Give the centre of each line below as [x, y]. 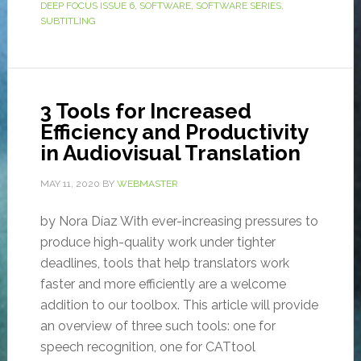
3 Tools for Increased [145, 112]
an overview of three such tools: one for [158, 326]
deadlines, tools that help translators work [164, 263]
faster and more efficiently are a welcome [163, 284]
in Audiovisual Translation [170, 154]
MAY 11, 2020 [70, 184]
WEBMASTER [147, 184]
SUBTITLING [68, 21]
